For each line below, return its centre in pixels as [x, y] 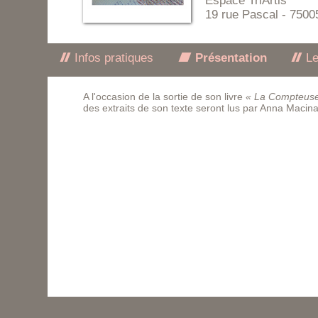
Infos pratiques [113, 58]
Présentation [229, 58]
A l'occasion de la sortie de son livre [165, 97]
